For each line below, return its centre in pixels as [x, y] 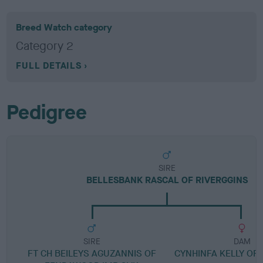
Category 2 [45, 46]
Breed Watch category [64, 27]
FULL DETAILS [49, 65]
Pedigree [47, 112]
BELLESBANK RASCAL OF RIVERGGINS [167, 180]
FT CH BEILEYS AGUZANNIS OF [92, 253]
